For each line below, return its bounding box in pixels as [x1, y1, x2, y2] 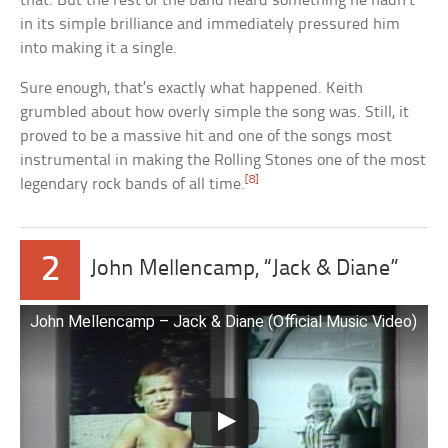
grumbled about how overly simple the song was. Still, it [20, 103, 410, 121]
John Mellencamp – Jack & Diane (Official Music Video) [30, 311, 418, 331]
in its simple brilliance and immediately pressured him [20, 15, 401, 33]
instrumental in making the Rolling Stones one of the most [20, 151, 427, 169]
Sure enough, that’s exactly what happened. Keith [20, 79, 364, 97]
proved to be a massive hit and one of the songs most [20, 127, 393, 145]
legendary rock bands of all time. [20, 175, 246, 193]
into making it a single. [20, 39, 178, 57]
